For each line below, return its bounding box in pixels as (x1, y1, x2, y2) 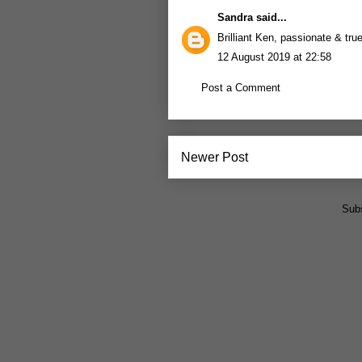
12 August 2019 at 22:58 (217, 51, 331, 63)
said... (253, 11, 287, 23)
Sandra (217, 11, 253, 23)
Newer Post (181, 150, 248, 164)
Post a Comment (201, 81, 280, 94)
